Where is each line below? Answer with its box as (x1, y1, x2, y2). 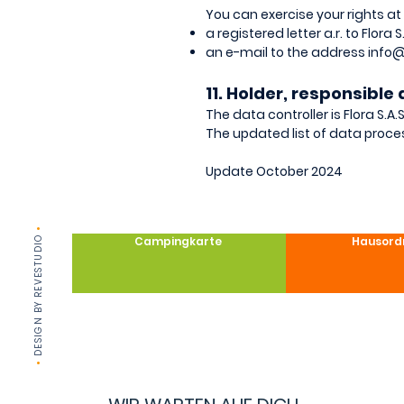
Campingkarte (134, 234, 223, 249)
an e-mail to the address (206, 43, 368, 61)
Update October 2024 (206, 162, 343, 180)
